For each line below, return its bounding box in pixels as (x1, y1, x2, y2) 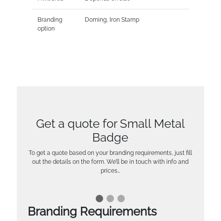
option (37, 25, 55, 32)
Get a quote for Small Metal (36, 116, 185, 131)
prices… (101, 167, 120, 174)
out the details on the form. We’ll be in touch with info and (32, 158, 189, 165)
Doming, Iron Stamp (84, 16, 139, 23)
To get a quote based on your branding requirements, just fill (29, 149, 192, 156)
